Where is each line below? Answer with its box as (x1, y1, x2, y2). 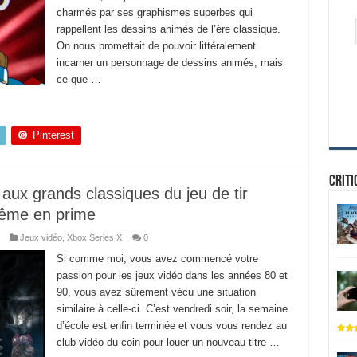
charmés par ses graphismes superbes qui (56, 6, 253, 18)
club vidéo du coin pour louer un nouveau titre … (56, 336, 280, 348)
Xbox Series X (66, 233, 122, 242)
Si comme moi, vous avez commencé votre (56, 253, 258, 265)
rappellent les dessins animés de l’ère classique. (56, 23, 280, 35)
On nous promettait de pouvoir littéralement (56, 40, 256, 52)
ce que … (56, 73, 101, 85)
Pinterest (32, 129, 74, 141)
